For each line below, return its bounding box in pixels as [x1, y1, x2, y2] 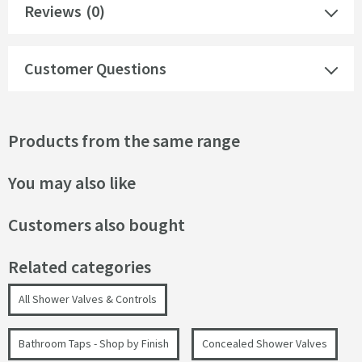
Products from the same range [8, 129, 240, 153]
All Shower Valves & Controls [19, 292, 157, 307]
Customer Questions [24, 58, 166, 79]
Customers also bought [8, 213, 185, 237]
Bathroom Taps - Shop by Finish [19, 336, 169, 351]
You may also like [8, 171, 136, 195]
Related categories [8, 255, 151, 279]
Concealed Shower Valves [202, 336, 327, 351]
